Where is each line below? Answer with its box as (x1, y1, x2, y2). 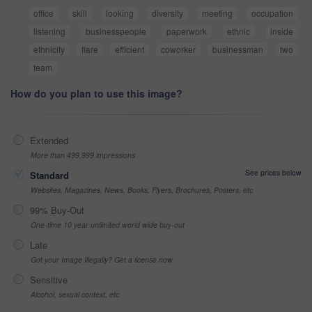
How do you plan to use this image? (10, 86, 182, 100)
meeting (202, 6, 233, 19)
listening (33, 24, 65, 37)
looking (105, 6, 134, 19)
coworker (161, 42, 196, 55)
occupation (251, 6, 294, 19)
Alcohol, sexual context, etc (31, 288, 119, 299)
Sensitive (30, 272, 68, 286)
